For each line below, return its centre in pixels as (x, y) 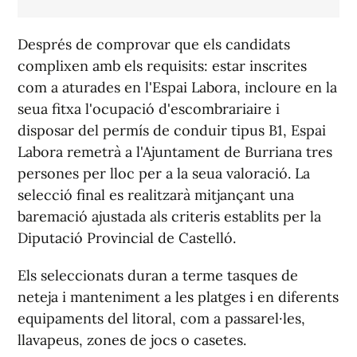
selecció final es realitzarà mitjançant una (156, 195)
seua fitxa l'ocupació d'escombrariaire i (149, 109)
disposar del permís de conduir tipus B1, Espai (172, 131)
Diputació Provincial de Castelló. (127, 238)
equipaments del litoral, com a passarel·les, (161, 319)
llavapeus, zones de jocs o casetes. (132, 340)
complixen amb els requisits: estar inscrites (162, 66)
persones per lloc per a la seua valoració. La (164, 174)
